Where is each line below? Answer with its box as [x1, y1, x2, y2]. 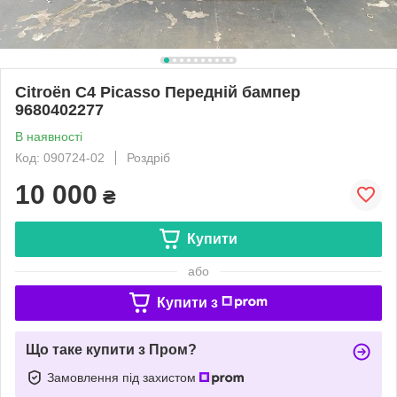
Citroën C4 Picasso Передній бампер [15, 82, 300, 101]
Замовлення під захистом [47, 370, 199, 385]
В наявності [15, 128, 82, 144]
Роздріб [127, 150, 170, 165]
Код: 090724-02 [15, 150, 105, 165]
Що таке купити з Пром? [26, 341, 197, 357]
